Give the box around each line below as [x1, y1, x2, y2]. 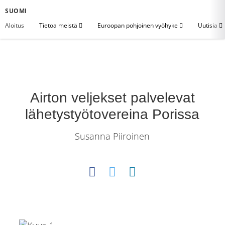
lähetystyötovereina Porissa [25, 106, 200, 122]
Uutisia [198, 21, 219, 30]
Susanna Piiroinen [75, 130, 150, 142]
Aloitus [5, 21, 24, 30]
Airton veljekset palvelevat [30, 90, 195, 105]
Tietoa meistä [39, 21, 79, 30]
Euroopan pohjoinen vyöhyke [97, 21, 179, 30]
